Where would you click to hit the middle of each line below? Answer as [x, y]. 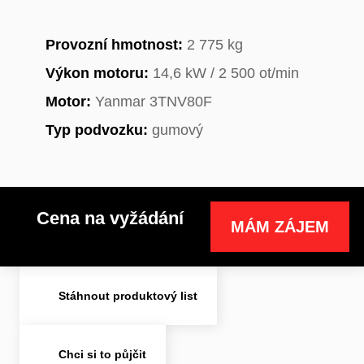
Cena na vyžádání [110, 218]
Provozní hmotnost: [114, 44]
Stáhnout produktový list [128, 295]
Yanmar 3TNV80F [152, 101]
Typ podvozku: [97, 130]
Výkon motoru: [97, 73]
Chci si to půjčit [102, 354]
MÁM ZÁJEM [280, 226]
